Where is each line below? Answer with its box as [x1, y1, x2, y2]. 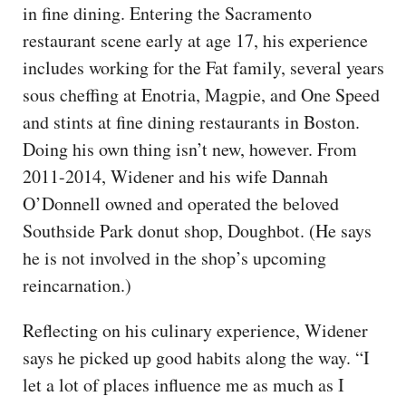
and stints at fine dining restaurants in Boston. [23, 109, 360, 134]
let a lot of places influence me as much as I [23, 372, 344, 397]
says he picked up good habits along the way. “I [23, 344, 370, 370]
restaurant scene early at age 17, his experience [23, 27, 368, 53]
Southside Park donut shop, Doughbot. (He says [23, 217, 372, 243]
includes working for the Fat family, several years [23, 54, 384, 80]
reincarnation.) [23, 272, 138, 297]
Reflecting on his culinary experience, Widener [23, 317, 368, 343]
